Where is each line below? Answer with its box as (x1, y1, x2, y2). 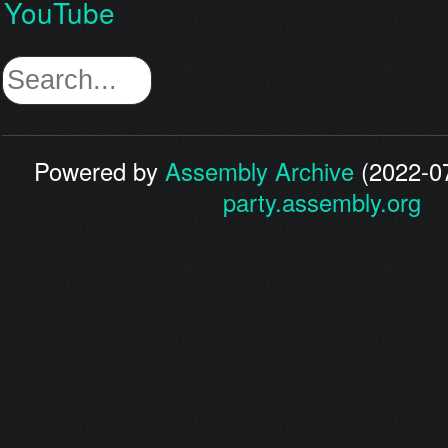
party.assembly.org (223, 185, 421, 220)
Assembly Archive (165, 154, 355, 189)
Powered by (34, 154, 166, 189)
